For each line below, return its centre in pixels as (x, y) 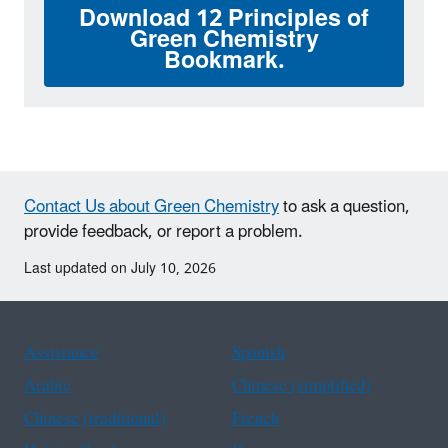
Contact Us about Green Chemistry (151, 207)
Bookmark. (224, 61)
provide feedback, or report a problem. (163, 232)
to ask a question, (344, 207)
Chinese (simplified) (301, 386)
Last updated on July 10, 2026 (120, 269)
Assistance (61, 353)
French (255, 419)
